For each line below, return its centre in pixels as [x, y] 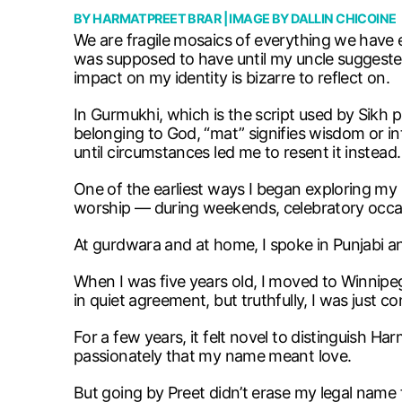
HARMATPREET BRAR [157, 18]
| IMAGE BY [256, 18]
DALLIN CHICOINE [344, 18]
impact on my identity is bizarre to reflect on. [232, 77]
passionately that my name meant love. [213, 355]
